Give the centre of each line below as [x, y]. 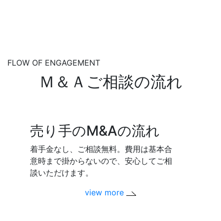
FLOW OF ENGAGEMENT [54, 63]
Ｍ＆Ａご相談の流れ [110, 82]
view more [105, 193]
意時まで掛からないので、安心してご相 [101, 161]
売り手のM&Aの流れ [95, 131]
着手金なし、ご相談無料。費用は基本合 [101, 149]
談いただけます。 [62, 173]
